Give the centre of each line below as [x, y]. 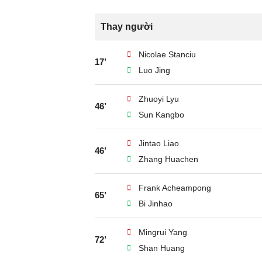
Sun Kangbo [161, 115]
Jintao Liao [159, 143]
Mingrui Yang [163, 232]
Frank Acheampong [175, 188]
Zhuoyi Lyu [159, 99]
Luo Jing [154, 70]
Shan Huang [162, 248]
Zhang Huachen [168, 159]
